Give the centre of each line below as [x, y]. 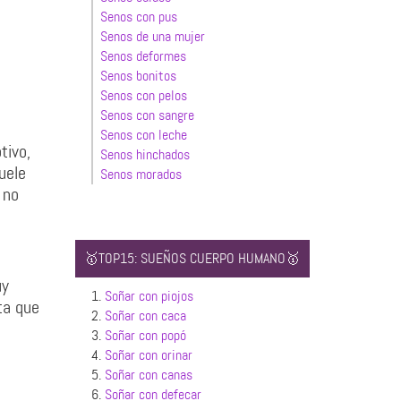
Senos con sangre [147, 115]
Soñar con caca [145, 316]
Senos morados [141, 174]
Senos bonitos [138, 76]
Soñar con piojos [149, 296]
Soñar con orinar [148, 355]
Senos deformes [143, 56]
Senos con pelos [143, 95]
